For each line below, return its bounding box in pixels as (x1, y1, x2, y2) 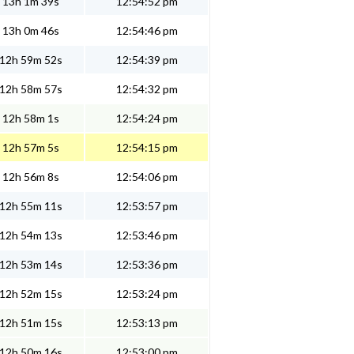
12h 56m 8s (2, 170, 59, 184)
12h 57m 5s (2, 141, 59, 155)
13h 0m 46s (2, 24, 59, 38)
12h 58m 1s (2, 111, 59, 126)
